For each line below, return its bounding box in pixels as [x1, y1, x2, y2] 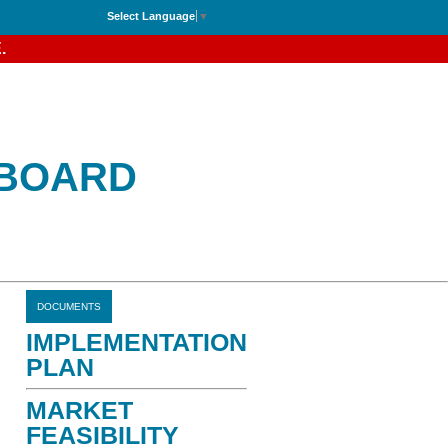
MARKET [26, 396, 133, 424]
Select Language [107, 10, 195, 22]
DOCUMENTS [37, 301, 101, 312]
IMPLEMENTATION [26, 328, 247, 356]
